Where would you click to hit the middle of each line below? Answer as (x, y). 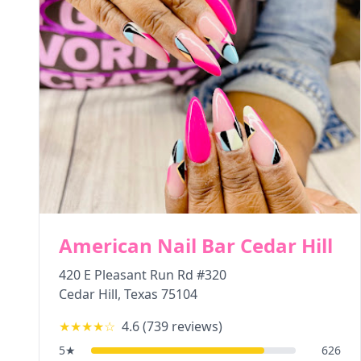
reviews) (195, 326)
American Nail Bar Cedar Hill (196, 245)
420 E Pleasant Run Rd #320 (143, 275)
